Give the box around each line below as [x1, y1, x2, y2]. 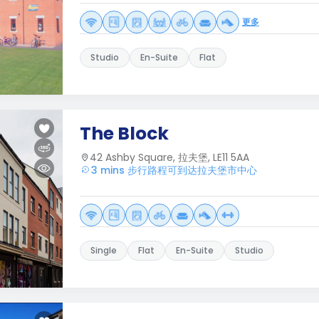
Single [90, 244, 117, 256]
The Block [80, 121, 169, 146]
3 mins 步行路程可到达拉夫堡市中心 [91, 163, 257, 177]
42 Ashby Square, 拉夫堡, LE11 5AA [90, 150, 249, 164]
